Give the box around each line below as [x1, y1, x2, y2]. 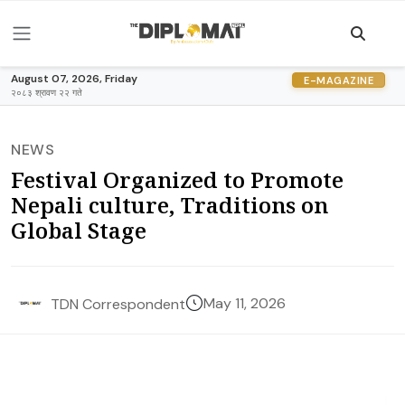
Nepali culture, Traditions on [11, 190, 328, 220]
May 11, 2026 [203, 294, 286, 313]
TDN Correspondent [51, 294, 185, 314]
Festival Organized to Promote [11, 165, 344, 194]
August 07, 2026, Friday [11, 71, 137, 86]
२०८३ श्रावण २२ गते [11, 87, 82, 99]
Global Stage [11, 215, 146, 245]
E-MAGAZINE [304, 73, 373, 87]
